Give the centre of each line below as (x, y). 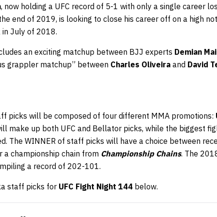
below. (145, 186)
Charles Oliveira (140, 64)
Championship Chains (141, 153)
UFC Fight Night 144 (96, 186)
